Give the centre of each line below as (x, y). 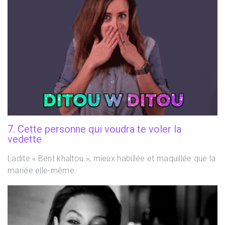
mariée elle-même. (42, 171)
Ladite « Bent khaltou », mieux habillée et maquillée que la (112, 159)
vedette (25, 139)
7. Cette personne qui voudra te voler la (94, 129)
